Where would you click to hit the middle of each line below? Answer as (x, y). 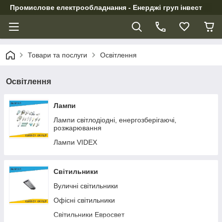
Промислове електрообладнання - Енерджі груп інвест (106, 7)
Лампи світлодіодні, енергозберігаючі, (115, 120)
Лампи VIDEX (75, 142)
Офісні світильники (84, 200)
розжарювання (78, 128)
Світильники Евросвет (89, 215)
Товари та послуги (57, 55)
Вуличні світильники (86, 186)
